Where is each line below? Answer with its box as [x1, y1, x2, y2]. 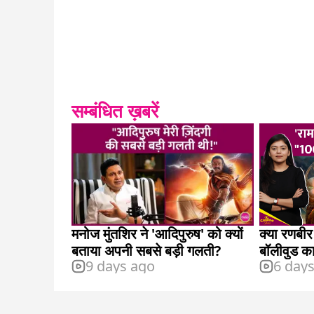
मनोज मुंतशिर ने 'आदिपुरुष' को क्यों [71, 224, 243, 244]
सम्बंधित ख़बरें [71, 98, 158, 124]
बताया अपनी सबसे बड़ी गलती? [71, 241, 221, 261]
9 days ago [86, 257, 155, 276]
